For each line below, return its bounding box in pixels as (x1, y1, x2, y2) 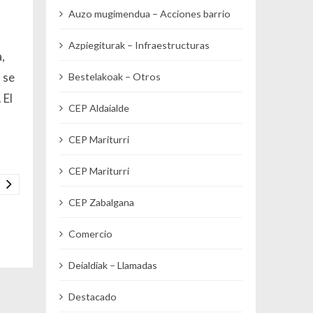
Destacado (68, 290, 117, 303)
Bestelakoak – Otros (68, 70, 161, 82)
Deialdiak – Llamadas (68, 259, 158, 271)
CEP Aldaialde (68, 101, 130, 114)
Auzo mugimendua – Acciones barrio (68, 7, 231, 20)
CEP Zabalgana (68, 196, 135, 208)
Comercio (68, 227, 113, 240)
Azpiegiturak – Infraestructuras (68, 38, 210, 51)
